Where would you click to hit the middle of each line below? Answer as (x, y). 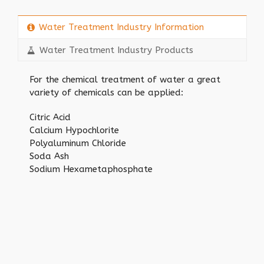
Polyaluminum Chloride (78, 143)
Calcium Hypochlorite (74, 130)
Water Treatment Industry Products (116, 50)
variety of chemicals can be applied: (106, 93)
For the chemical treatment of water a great (125, 80)
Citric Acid (50, 117)
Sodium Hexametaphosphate (91, 169)
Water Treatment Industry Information (121, 27)
